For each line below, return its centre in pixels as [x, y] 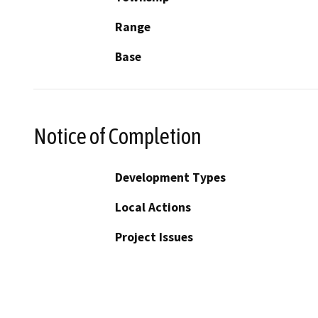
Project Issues [154, 237]
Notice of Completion [117, 136]
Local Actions [153, 208]
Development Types [170, 178]
